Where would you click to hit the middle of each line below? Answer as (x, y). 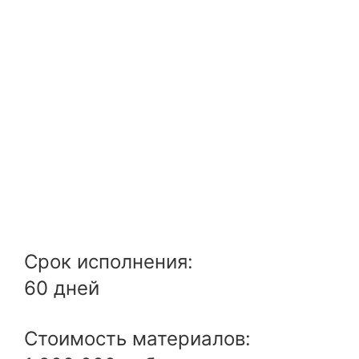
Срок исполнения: (111, 262)
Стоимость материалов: (140, 339)
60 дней (62, 288)
